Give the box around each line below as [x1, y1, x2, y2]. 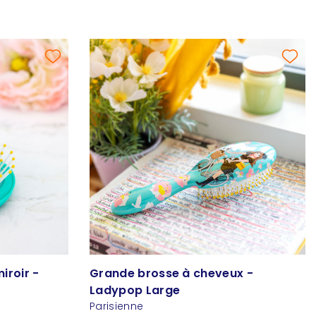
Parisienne [90, 299, 144, 314]
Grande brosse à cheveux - [90, 265, 253, 282]
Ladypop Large [90, 282, 181, 299]
